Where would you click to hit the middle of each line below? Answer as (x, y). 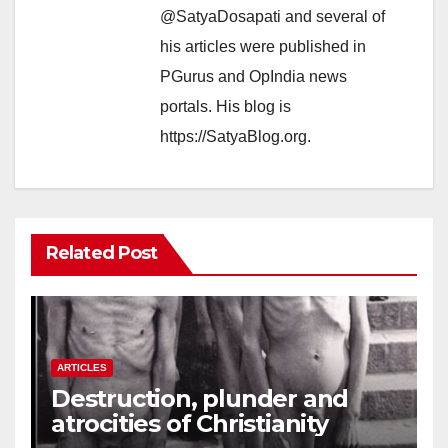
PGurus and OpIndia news (253, 76)
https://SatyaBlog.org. (235, 136)
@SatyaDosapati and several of (272, 16)
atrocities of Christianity (189, 423)
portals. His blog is (225, 106)
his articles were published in (263, 46)
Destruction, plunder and (200, 398)
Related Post (102, 252)
